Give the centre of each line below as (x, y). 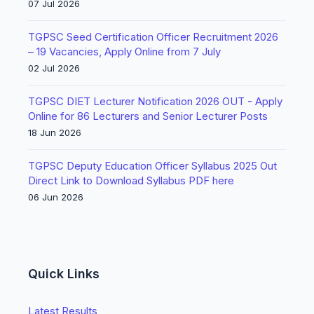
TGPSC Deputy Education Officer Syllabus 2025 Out (152, 166)
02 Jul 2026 (54, 68)
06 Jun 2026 (56, 197)
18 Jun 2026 (55, 132)
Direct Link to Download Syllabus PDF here (131, 180)
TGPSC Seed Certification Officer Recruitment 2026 (153, 37)
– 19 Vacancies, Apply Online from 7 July (124, 52)
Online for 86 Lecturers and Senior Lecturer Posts (148, 116)
